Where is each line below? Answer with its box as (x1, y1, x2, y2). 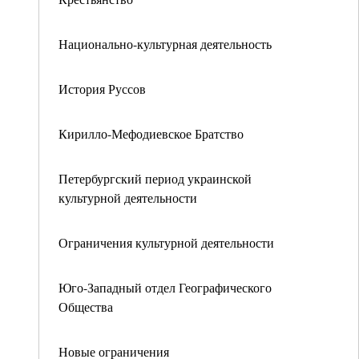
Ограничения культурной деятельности (58, 234, 274, 251)
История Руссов (58, 80, 146, 97)
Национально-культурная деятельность (58, 35, 272, 52)
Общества (58, 298, 113, 315)
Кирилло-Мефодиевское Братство (58, 125, 244, 142)
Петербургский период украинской (58, 170, 252, 187)
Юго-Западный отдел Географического (58, 279, 272, 296)
